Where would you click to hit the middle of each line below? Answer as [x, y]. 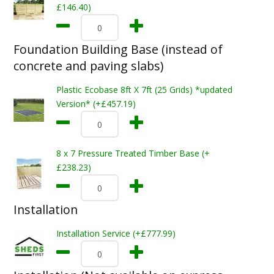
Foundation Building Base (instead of [118, 49]
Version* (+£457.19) [96, 104]
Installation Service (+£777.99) [116, 233]
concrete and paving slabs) [88, 66]
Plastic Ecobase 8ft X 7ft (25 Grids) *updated [144, 90]
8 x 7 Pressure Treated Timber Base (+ [133, 153]
